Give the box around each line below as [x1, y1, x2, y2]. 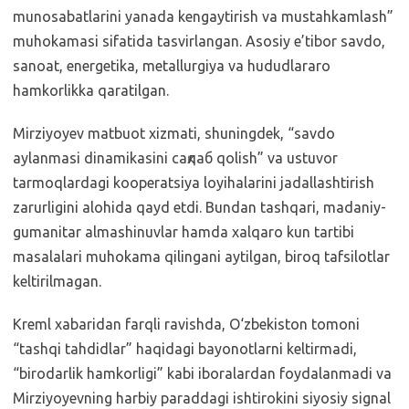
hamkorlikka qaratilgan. [13, 82, 169, 99]
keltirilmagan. [13, 273, 101, 289]
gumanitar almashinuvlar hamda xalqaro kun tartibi [13, 224, 354, 240]
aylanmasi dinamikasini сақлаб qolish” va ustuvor [13, 150, 338, 166]
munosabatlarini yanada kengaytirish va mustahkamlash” [13, 8, 393, 25]
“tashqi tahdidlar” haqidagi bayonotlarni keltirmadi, [13, 341, 357, 357]
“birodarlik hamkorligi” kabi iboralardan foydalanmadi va [13, 365, 392, 382]
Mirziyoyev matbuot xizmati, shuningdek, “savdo [13, 125, 335, 142]
